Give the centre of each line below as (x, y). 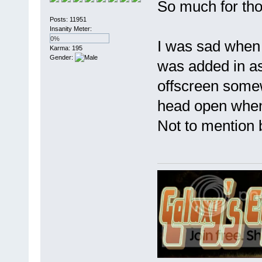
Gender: (62, 57)
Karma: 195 (66, 48)
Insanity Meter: (70, 28)
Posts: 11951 (68, 19)
